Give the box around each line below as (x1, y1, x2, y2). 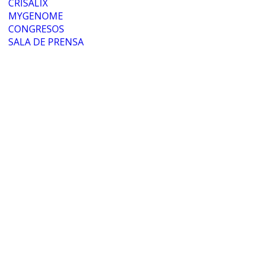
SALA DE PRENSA (8, 35, 84, 48)
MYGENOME (8, 9, 63, 22)
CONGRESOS (8, 22, 64, 35)
